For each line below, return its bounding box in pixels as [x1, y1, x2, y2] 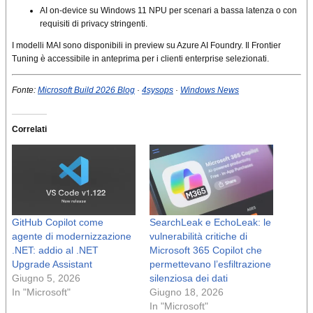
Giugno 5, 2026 [12, 272, 80, 284]
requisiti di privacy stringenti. [40, 18, 147, 29]
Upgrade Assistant [12, 258, 92, 270]
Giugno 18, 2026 [150, 286, 224, 298]
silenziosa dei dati [150, 272, 228, 284]
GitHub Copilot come [12, 216, 103, 228]
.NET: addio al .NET [12, 244, 99, 256]
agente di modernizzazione [12, 230, 131, 242]
